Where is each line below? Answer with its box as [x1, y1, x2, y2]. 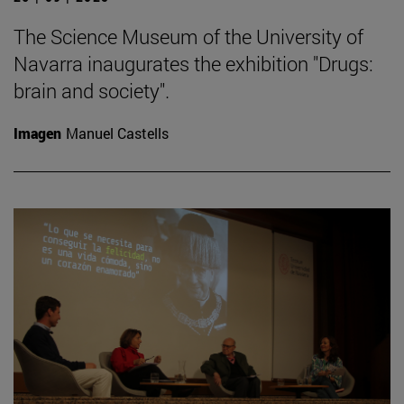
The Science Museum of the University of [14, 23, 363, 50]
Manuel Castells [66, 123, 169, 142]
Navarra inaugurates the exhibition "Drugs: [14, 50, 373, 77]
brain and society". [14, 77, 170, 104]
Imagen [14, 123, 61, 142]
